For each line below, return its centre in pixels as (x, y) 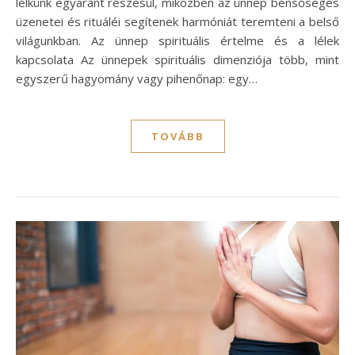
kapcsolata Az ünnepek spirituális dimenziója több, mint (177, 59)
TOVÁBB (177, 136)
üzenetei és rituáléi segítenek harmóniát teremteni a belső (177, 21)
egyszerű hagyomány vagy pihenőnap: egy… (137, 78)
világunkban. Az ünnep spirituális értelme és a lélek (177, 40)
